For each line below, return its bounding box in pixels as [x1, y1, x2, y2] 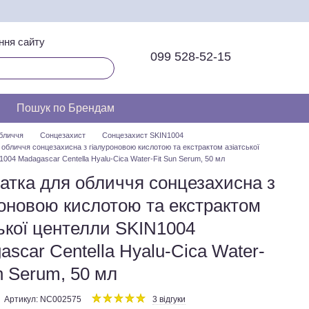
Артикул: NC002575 [4, 295, 82, 304]
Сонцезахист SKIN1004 [102, 131, 184, 139]
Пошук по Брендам [17, 102, 114, 114]
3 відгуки [152, 295, 186, 304]
